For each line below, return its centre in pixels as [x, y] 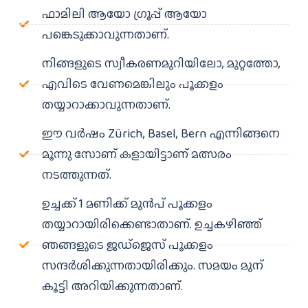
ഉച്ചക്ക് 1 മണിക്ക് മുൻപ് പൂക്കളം [127, 204]
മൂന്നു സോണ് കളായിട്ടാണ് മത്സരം [136, 154]
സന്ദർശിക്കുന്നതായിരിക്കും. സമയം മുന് [152, 266]
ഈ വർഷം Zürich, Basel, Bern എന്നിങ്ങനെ [161, 134]
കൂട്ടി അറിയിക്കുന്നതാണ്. [112, 286]
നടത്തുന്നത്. [76, 175]
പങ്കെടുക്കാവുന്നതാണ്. [105, 35]
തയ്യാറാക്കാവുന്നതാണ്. [106, 105]
